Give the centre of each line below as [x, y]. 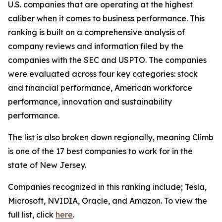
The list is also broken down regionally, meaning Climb [111, 137]
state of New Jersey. [47, 165]
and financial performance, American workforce [100, 88]
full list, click [32, 215]
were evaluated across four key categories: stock [103, 74]
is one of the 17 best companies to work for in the [100, 151]
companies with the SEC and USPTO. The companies [107, 60]
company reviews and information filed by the [96, 46]
